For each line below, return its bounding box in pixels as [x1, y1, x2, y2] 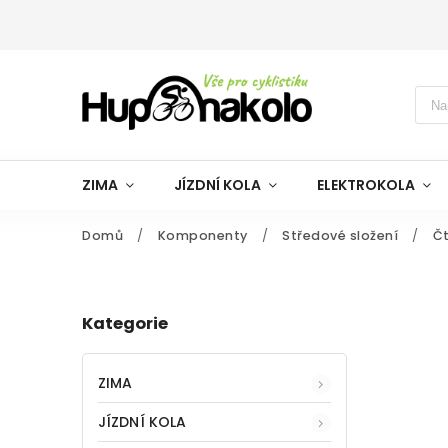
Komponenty [157, 227, 248, 244]
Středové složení [282, 227, 398, 244]
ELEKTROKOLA [317, 175, 415, 195]
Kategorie [82, 312, 168, 336]
